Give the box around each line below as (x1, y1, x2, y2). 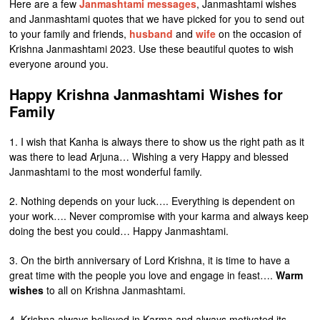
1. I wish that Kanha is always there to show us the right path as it (9, 134, 305, 149)
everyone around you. (9, 56, 109, 71)
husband (129, 26, 174, 41)
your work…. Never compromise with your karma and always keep (9, 209, 309, 223)
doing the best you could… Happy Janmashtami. (9, 224, 229, 238)
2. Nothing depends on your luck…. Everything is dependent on (9, 194, 296, 208)
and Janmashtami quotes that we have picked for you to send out (9, 11, 305, 26)
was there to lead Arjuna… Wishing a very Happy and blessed (9, 149, 289, 164)
